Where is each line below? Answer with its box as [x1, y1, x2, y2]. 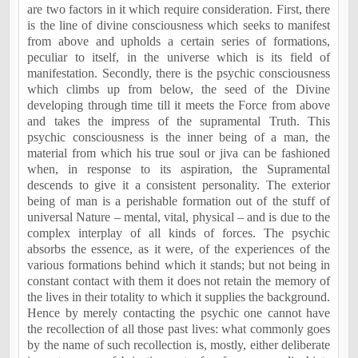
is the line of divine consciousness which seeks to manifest [27, 18, 331, 32]
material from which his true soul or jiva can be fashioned [27, 146, 331, 160]
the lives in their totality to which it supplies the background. [27, 290, 331, 304]
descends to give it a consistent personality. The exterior [27, 178, 331, 192]
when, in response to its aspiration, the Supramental [27, 162, 331, 176]
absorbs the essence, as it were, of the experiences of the [27, 242, 331, 256]
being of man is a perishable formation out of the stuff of [27, 194, 331, 208]
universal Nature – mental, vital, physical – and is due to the [27, 210, 331, 224]
